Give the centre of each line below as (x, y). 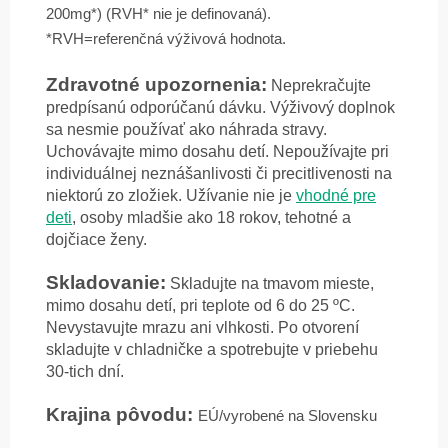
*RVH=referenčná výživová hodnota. (168, 39)
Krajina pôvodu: (122, 415)
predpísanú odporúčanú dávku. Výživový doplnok (220, 108)
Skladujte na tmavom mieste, (270, 284)
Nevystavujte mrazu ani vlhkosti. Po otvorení (202, 328)
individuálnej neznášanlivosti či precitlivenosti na (219, 174)
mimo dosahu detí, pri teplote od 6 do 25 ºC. (200, 306)
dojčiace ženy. (98, 240)
